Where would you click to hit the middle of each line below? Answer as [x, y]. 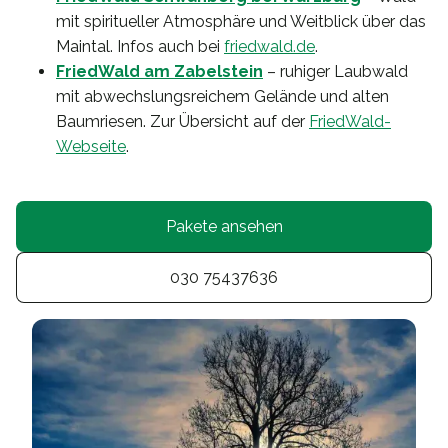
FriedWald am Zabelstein [159, 71]
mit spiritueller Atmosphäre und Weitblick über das [241, 21]
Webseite [91, 146]
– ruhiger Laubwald [335, 71]
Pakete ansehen [224, 226]
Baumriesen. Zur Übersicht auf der [182, 121]
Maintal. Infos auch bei [140, 46]
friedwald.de [269, 46]
